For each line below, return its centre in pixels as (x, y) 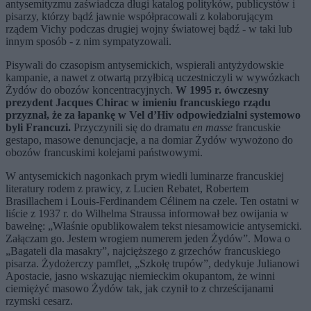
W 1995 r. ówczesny (222, 90)
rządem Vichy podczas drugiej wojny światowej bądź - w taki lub (149, 29)
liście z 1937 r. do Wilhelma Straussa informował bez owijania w (147, 214)
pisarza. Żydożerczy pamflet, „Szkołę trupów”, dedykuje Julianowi (152, 264)
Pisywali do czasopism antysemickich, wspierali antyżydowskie (145, 65)
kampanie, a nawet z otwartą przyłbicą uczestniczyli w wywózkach (153, 78)
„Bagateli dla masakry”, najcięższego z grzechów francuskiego (143, 251)
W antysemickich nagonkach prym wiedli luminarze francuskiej (145, 176)
